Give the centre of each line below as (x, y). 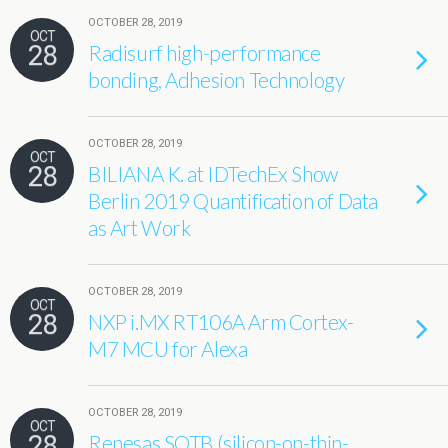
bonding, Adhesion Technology (216, 79)
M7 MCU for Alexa (168, 348)
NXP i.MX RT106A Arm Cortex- (221, 321)
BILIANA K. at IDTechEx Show (213, 173)
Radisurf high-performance (204, 52)
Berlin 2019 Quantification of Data (233, 200)
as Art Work (139, 227)
